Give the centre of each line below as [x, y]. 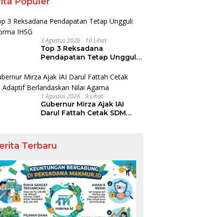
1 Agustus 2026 [61, 96]
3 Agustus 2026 [61, 40]
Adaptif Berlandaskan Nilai [89, 122]
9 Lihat [94, 96]
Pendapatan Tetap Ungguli [90, 57]
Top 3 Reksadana [72, 48]
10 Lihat [96, 40]
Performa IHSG [67, 66]
